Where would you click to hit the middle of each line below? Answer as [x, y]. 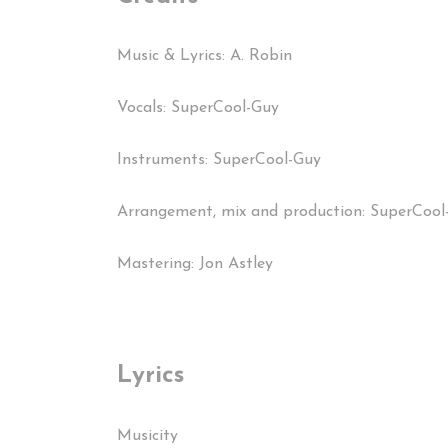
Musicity [147, 436]
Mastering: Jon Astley [195, 264]
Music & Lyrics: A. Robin [204, 56]
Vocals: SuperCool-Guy [198, 108]
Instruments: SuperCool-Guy [219, 160]
